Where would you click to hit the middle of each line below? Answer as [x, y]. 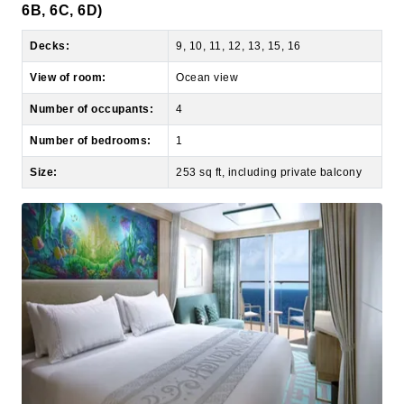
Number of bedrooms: [91, 100]
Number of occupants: [92, 68]
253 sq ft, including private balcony [269, 131]
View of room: [68, 37]
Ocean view [207, 37]
